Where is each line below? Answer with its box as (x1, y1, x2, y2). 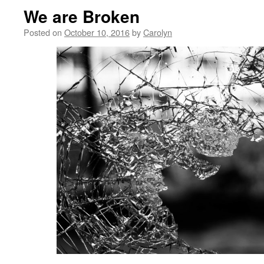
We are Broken (24, 4, 140, 28)
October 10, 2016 (64, 26, 130, 38)
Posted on (24, 26, 62, 38)
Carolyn (143, 26, 172, 38)
